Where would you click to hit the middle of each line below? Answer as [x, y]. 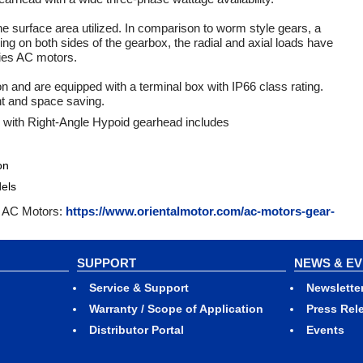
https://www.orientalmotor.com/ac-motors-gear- [200, 211]
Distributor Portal [136, 330]
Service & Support [139, 288]
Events [326, 330]
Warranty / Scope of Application [176, 309]
